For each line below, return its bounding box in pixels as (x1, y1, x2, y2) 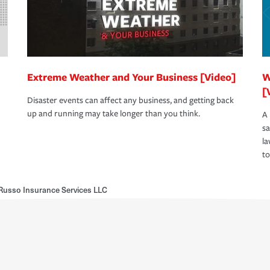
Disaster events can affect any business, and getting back (27, 95, 234, 106)
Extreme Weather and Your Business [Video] (27, 70, 236, 84)
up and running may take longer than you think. (27, 108, 200, 119)
